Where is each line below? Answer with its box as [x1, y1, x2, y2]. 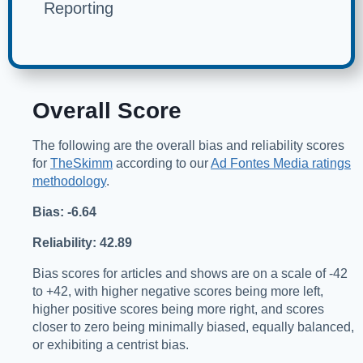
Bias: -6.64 [32, 205, 96, 220]
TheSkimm [50, 156, 113, 171]
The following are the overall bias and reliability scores [32, 139, 344, 153]
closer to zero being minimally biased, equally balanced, [32, 320, 354, 335]
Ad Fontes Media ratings [211, 156, 351, 171]
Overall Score [32, 98, 181, 124]
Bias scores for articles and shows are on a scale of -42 [32, 267, 348, 281]
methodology [32, 174, 106, 189]
